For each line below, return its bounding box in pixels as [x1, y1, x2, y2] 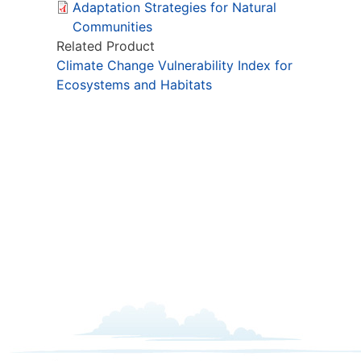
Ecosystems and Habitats [56, 76, 212, 93]
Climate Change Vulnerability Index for [56, 56, 293, 73]
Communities [73, 18, 152, 35]
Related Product [56, 37, 155, 54]
